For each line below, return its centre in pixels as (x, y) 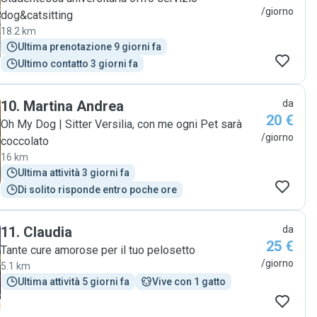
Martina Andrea (74, 106)
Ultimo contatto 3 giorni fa (78, 64)
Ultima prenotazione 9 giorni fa (90, 47)
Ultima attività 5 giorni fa (74, 282)
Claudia (48, 232)
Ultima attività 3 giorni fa (74, 173)
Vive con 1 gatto (189, 282)
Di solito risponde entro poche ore (97, 190)
